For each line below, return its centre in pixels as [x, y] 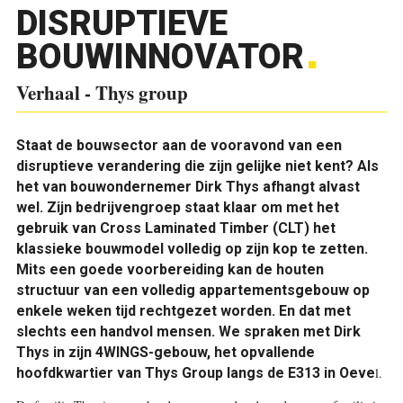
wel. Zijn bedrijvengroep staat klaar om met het [177, 207]
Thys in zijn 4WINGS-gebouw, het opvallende [165, 352]
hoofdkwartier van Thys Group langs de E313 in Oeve [195, 373]
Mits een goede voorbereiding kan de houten [170, 269]
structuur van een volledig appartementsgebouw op [193, 290]
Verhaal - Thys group [102, 93]
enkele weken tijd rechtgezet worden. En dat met [183, 311]
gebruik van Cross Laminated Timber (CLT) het [175, 228]
